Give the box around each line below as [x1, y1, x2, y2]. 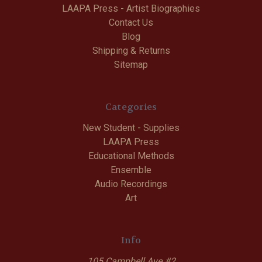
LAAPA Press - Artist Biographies [62, 3, 200, 14]
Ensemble [111, 164, 151, 175]
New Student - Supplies [82, 122, 180, 133]
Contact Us [109, 17, 153, 28]
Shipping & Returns [92, 45, 170, 56]
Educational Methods [88, 150, 174, 161]
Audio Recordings [95, 178, 167, 189]
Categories [105, 101, 157, 113]
